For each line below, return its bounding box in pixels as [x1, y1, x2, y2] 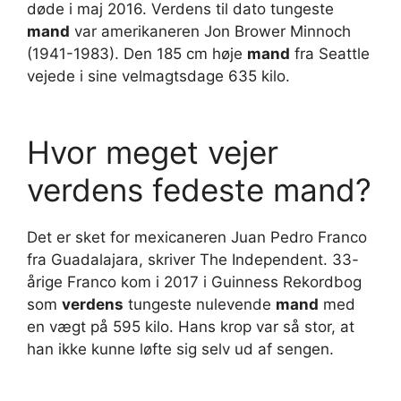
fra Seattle [290, 45, 370, 64]
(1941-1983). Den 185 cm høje [27, 45, 247, 64]
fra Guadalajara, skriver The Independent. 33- [27, 250, 359, 269]
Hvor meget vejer [27, 132, 278, 171]
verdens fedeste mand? [27, 170, 371, 209]
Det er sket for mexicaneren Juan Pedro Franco [27, 227, 367, 246]
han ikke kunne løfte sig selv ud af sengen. [27, 339, 334, 358]
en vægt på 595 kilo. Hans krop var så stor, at [27, 317, 354, 336]
